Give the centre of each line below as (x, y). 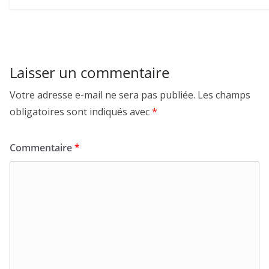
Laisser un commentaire (89, 72)
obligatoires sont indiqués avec (81, 111)
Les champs (224, 95)
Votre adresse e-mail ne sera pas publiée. (102, 95)
